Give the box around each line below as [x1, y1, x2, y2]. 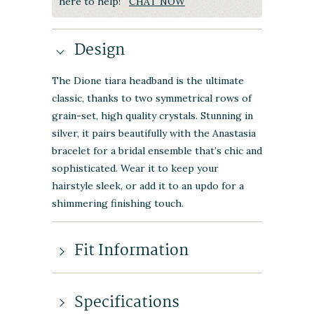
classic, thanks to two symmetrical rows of [52, 91, 252, 104]
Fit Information [74, 238, 189, 264]
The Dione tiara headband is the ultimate [52, 74, 244, 87]
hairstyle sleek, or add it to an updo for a [52, 179, 244, 192]
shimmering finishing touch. [52, 196, 184, 210]
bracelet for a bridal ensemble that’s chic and [52, 144, 262, 157]
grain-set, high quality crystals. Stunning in [52, 109, 253, 122]
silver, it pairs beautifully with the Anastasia [52, 126, 256, 139]
